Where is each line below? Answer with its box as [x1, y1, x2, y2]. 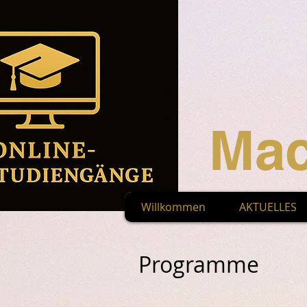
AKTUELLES [239, 199, 297, 214]
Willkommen [141, 199, 206, 214]
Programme [138, 249, 259, 279]
